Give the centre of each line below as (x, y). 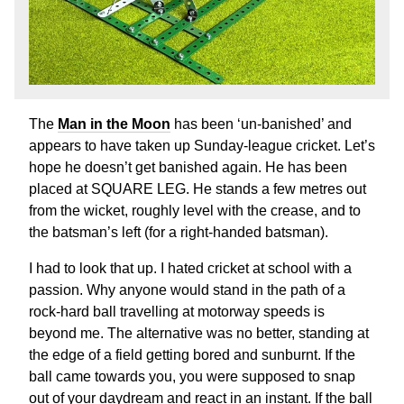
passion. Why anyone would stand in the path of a (187, 289)
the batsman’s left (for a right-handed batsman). (179, 232)
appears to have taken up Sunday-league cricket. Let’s (202, 145)
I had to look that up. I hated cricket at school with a (190, 268)
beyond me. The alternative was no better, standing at (199, 333)
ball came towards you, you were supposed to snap (192, 376)
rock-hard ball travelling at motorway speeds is (177, 311)
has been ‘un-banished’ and (261, 124)
